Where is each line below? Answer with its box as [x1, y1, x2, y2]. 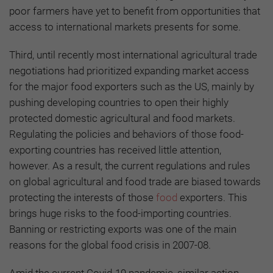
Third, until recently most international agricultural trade [9, 48, 257, 61]
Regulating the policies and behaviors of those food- [9, 127, 244, 140]
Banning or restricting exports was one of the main [9, 222, 236, 235]
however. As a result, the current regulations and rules [9, 159, 250, 172]
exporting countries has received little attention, [9, 143, 221, 156]
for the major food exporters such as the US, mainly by [9, 80, 254, 93]
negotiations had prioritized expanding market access [9, 64, 249, 77]
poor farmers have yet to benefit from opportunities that [9, 4, 260, 17]
